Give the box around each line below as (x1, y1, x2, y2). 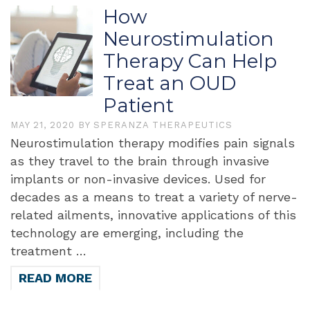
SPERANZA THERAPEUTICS (93, 120, 232, 130)
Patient (103, 93, 174, 117)
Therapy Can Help (103, 49, 277, 73)
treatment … (10, 244, 86, 258)
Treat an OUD (103, 71, 237, 95)
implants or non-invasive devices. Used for (10, 172, 266, 186)
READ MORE (19, 271, 92, 285)
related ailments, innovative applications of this (10, 208, 296, 222)
